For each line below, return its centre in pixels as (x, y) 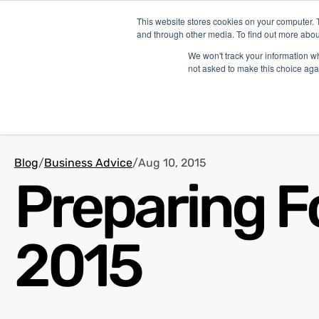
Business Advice (88, 163)
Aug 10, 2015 (172, 163)
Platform (261, 35)
